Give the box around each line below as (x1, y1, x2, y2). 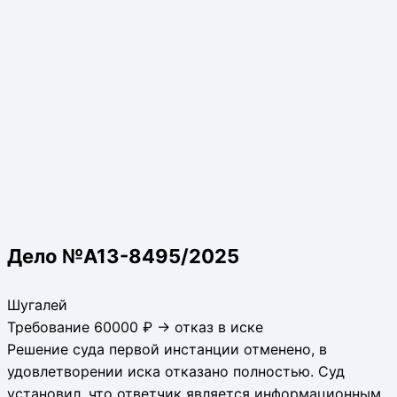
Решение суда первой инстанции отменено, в (7, 339, 327, 358)
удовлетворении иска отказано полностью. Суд (7, 362, 345, 380)
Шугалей (7, 295, 67, 314)
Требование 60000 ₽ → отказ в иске (7, 317, 263, 336)
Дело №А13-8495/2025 (7, 244, 239, 268)
